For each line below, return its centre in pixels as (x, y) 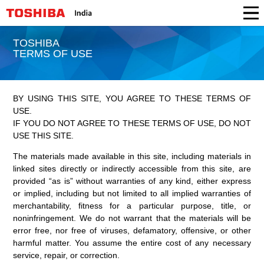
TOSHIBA (37, 43)
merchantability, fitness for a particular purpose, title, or (132, 205)
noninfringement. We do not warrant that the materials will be (132, 218)
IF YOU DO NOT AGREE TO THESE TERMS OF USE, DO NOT (132, 123)
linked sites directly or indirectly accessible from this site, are (132, 168)
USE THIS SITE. (44, 135)
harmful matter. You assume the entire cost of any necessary (132, 242)
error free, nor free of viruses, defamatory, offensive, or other (132, 230)
